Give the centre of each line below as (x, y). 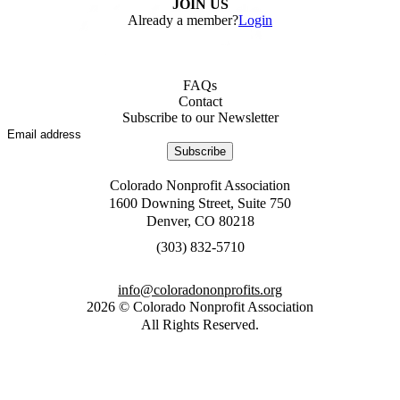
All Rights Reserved (198, 325)
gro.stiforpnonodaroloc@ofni (200, 290)
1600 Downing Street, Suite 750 (200, 204)
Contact (200, 102)
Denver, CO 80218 (200, 221)
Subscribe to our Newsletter (200, 118)
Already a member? (183, 20)
